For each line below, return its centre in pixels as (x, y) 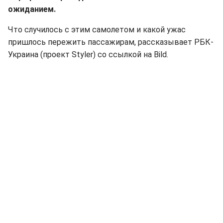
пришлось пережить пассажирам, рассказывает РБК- (111, 42)
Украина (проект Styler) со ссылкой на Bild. (88, 55)
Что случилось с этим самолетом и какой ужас (97, 30)
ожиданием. (32, 9)
